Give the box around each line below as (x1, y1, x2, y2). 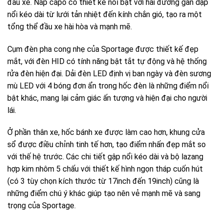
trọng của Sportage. (7, 201, 76, 211)
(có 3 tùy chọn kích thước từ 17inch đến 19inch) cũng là (7, 176, 199, 186)
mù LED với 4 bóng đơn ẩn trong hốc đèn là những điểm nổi (7, 81, 209, 90)
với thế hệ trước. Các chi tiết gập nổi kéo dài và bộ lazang (7, 152, 203, 162)
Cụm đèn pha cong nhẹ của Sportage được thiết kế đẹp (7, 44, 198, 54)
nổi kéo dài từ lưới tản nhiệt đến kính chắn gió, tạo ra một (7, 9, 202, 19)
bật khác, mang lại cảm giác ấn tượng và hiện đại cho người (7, 93, 207, 103)
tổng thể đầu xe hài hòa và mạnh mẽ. (7, 22, 132, 31)
